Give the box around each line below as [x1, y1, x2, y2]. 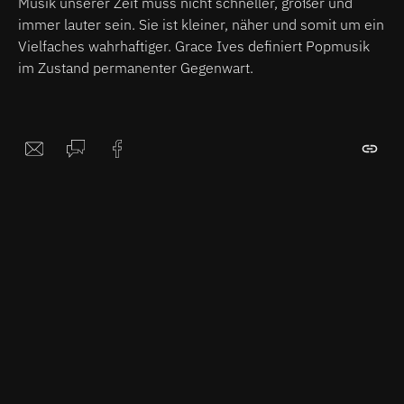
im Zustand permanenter [18, 58, 177, 77]
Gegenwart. [180, 58, 253, 77]
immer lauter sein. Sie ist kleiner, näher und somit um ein [18, 14, 384, 33]
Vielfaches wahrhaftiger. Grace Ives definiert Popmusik [18, 36, 370, 55]
